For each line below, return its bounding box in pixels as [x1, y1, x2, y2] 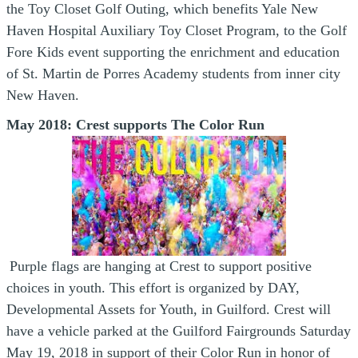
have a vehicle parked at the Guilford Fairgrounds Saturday [6, 323, 351, 339]
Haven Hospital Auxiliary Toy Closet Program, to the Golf [6, 22, 347, 38]
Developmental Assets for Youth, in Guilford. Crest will [6, 301, 331, 317]
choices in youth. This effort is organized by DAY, [6, 280, 300, 296]
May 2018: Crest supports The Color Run [6, 117, 265, 133]
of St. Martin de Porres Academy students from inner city [6, 66, 340, 82]
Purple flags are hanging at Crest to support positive [10, 258, 312, 274]
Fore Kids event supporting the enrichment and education [6, 44, 340, 60]
